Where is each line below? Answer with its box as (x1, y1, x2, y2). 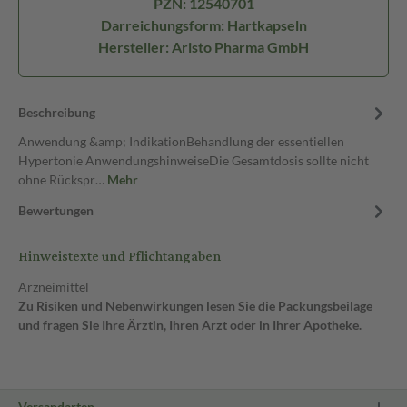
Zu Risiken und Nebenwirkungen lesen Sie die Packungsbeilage (18, 298, 372, 313)
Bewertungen (18, 203, 94, 218)
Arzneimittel (18, 279, 89, 294)
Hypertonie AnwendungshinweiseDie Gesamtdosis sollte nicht (18, 153, 369, 168)
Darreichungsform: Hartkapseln (100, 16, 307, 34)
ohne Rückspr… (18, 172, 107, 187)
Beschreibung (18, 104, 95, 120)
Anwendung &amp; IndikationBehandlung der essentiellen (18, 134, 344, 149)
